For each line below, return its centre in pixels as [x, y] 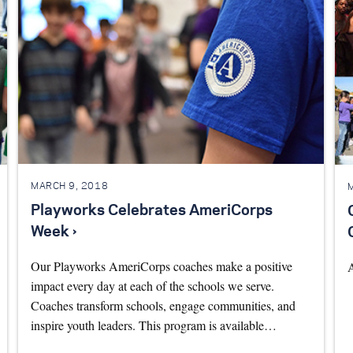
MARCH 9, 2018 [69, 187]
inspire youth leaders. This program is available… [153, 325]
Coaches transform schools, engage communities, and [163, 305]
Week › [53, 232]
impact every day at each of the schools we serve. [152, 285]
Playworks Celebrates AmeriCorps [151, 211]
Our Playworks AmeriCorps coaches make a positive [161, 266]
